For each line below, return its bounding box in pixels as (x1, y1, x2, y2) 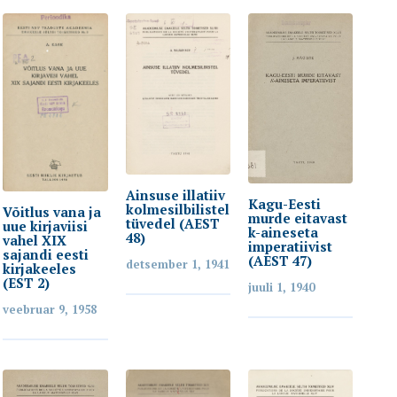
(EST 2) (3, 274, 51, 292)
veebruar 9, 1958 (3, 301, 97, 318)
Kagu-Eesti (247, 195, 321, 214)
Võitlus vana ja (3, 203, 102, 222)
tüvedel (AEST (125, 214, 220, 233)
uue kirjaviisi (3, 217, 89, 236)
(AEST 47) (247, 252, 312, 270)
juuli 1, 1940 (247, 279, 315, 296)
